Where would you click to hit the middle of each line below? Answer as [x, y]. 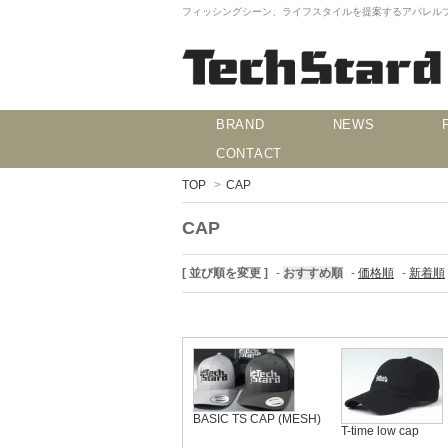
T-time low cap [380, 431]
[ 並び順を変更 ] [225, 273]
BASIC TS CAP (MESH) [257, 419]
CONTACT [249, 153]
